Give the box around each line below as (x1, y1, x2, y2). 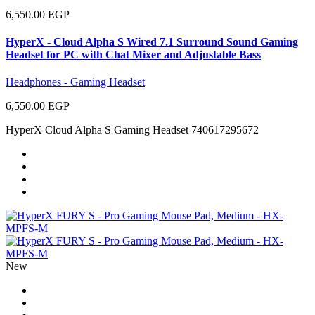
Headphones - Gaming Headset (6, 76, 145, 89)
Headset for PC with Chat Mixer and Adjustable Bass (6, 48, 261, 60)
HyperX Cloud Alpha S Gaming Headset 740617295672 (6, 124, 259, 136)
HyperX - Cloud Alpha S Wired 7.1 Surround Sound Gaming (6, 35, 298, 48)
